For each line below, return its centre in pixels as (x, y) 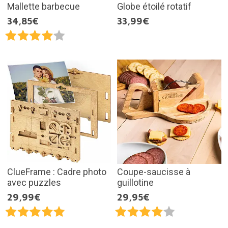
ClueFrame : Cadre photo (56, 172)
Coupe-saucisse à (154, 172)
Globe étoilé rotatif (154, 7)
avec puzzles (34, 182)
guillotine (135, 182)
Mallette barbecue (43, 7)
